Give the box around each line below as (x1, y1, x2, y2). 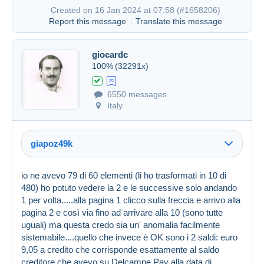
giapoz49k (31, 138, 72, 148)
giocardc (92, 49, 128, 60)
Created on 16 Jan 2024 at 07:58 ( (51, 5, 180, 15)
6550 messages (105, 89, 167, 99)
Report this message (49, 16, 126, 26)
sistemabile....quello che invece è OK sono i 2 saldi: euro (21, 232, 237, 242)
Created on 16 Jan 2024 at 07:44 (31, 156, 154, 166)
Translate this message (136, 16, 222, 26)
